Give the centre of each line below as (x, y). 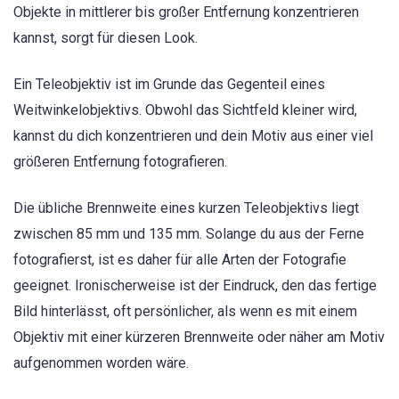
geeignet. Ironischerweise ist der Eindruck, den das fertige (195, 286)
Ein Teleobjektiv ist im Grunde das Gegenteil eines (169, 84)
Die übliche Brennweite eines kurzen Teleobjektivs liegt (186, 208)
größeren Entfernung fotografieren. (120, 162)
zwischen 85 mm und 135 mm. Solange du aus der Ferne (189, 234)
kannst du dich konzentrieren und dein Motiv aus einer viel (193, 136)
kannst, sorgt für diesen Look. (106, 37)
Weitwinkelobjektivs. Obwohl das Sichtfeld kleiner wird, (185, 110)
